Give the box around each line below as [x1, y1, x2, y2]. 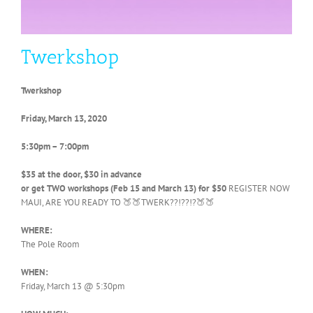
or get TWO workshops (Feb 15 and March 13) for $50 [21, 182, 228, 195]
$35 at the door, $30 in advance [21, 168, 142, 181]
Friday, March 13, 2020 [21, 112, 107, 125]
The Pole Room [21, 238, 80, 251]
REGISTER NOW [228, 182, 290, 195]
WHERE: [21, 224, 52, 237]
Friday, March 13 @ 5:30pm [21, 280, 125, 293]
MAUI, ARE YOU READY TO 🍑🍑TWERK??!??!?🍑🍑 [21, 196, 214, 209]
